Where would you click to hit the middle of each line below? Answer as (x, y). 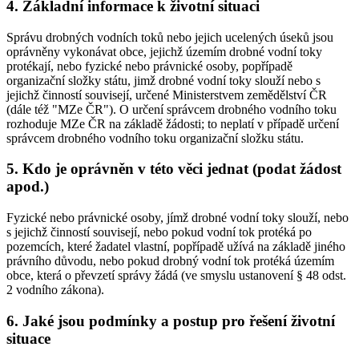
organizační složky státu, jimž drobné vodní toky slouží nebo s (163, 80)
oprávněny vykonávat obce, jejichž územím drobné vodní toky (164, 51)
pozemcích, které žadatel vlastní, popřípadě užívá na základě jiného (176, 247)
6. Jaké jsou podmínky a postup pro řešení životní (171, 321)
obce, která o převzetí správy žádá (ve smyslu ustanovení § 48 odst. (176, 276)
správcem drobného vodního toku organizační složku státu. (155, 138)
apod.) (28, 187)
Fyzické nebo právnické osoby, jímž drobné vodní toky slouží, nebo (177, 218)
